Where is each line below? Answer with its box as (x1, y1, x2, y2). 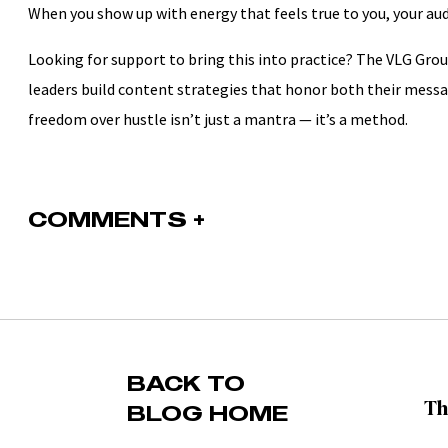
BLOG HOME (127, 399, 288, 426)
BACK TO (127, 369, 245, 396)
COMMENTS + (28, 205, 205, 232)
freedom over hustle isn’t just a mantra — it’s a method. (28, 109, 408, 129)
